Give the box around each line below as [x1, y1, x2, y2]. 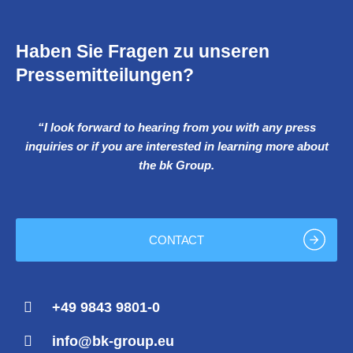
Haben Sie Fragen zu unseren [16, 41, 269, 62]
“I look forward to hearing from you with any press [37, 121, 316, 135]
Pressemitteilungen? [16, 65, 194, 86]
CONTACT [149, 232, 204, 247]
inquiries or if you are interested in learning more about [24, 139, 329, 154]
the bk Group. [139, 158, 214, 173]
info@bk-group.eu [52, 333, 174, 350]
